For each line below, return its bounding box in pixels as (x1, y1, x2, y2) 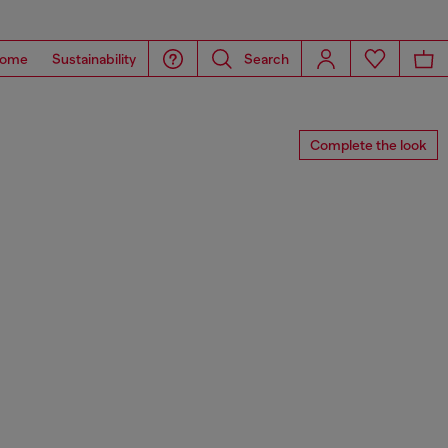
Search (244, 50, 289, 67)
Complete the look (310, 137, 427, 153)
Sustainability (52, 50, 136, 67)
